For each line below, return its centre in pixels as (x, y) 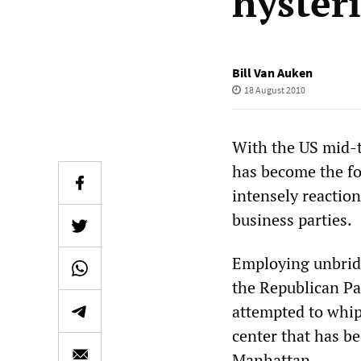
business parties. (292, 220)
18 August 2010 (274, 90)
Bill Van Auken (272, 73)
